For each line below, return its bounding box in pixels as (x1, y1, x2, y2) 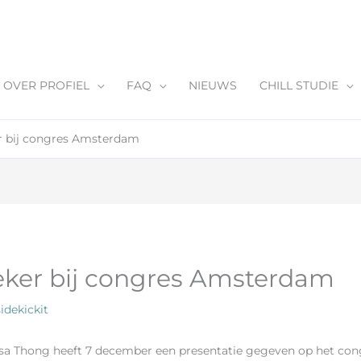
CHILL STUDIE (259, 78, 338, 93)
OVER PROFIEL (3, 78, 89, 93)
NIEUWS (189, 78, 237, 93)
